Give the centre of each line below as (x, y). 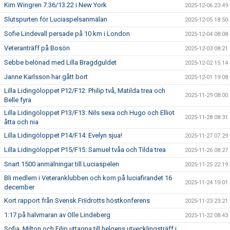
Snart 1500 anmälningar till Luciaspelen (62, 164)
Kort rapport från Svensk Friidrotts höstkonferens (77, 200)
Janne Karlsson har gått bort (46, 77)
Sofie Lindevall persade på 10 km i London (67, 34)
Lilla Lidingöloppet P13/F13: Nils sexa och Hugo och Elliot (89, 113)
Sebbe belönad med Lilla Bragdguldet (60, 62)
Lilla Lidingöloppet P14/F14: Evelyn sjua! (63, 135)
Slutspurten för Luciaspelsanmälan (56, 19)
